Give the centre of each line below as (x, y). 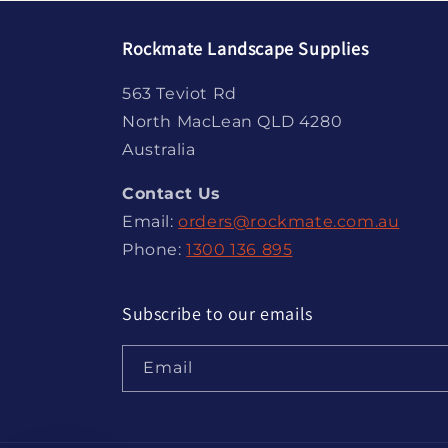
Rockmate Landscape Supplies (245, 48)
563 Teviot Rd (179, 93)
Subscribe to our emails (217, 313)
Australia (159, 149)
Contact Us (171, 193)
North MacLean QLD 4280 (232, 121)
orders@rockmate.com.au (289, 221)
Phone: (154, 249)
